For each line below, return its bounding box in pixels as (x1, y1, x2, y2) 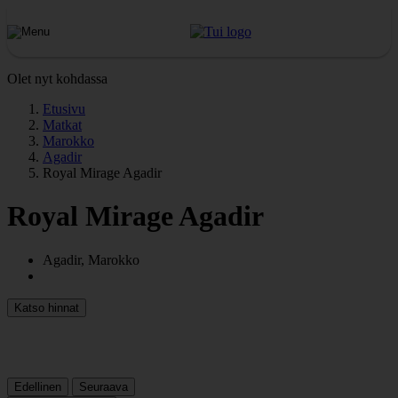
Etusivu (43, 101, 85, 116)
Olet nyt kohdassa (7, 71, 107, 86)
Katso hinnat (14, 300, 79, 314)
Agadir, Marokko (43, 251, 139, 267)
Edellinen (14, 379, 61, 394)
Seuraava (79, 379, 128, 394)
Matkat (43, 117, 82, 132)
